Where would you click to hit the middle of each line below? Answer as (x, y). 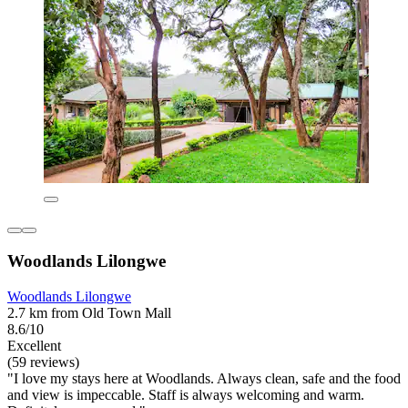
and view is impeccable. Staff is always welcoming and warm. (186, 394)
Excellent (34, 345)
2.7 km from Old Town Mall (89, 312)
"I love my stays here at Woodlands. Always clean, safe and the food (204, 378)
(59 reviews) (43, 362)
